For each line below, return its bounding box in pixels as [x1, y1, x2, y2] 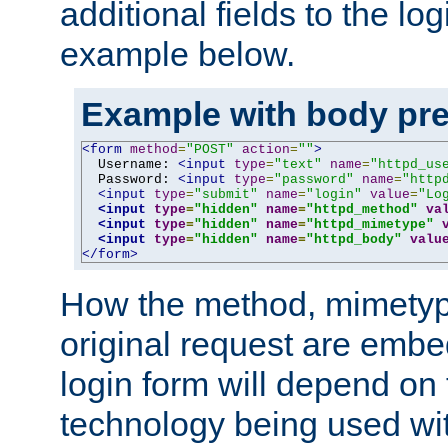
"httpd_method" [306, 201, 418, 217]
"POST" [186, 141, 234, 157]
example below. [60, 34, 295, 73]
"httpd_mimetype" [306, 216, 434, 232]
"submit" [194, 186, 258, 202]
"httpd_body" [306, 231, 402, 247]
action [242, 141, 290, 157]
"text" [274, 156, 322, 172]
